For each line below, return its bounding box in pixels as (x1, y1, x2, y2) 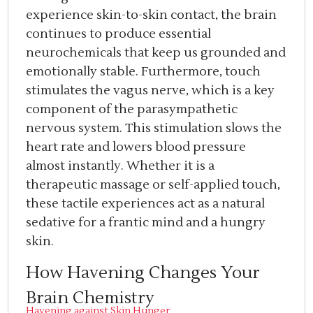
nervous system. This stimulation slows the (26, 119, 282, 136)
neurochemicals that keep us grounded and (26, 44, 286, 61)
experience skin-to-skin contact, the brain (26, 6, 277, 23)
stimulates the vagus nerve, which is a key (26, 82, 275, 99)
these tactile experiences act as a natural (26, 195, 265, 212)
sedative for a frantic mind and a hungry (26, 214, 266, 231)
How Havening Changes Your (26, 262, 261, 284)
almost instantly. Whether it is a (26, 157, 215, 174)
